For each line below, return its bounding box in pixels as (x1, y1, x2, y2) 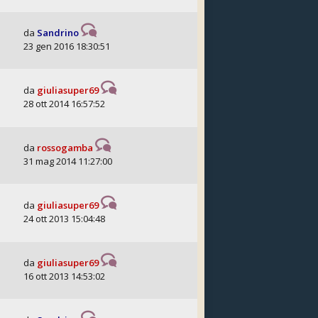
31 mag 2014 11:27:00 (23, 155, 112, 168)
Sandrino (37, 26, 79, 39)
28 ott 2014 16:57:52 (23, 97, 105, 110)
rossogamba (37, 141, 93, 154)
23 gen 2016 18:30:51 (23, 40, 110, 53)
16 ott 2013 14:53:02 (23, 270, 105, 283)
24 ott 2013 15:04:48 (23, 212, 105, 225)
